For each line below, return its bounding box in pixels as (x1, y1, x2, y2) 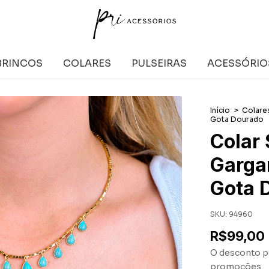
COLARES (63, 57, 111, 70)
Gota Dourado (210, 115, 264, 124)
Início (210, 106, 230, 115)
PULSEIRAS (131, 57, 187, 70)
